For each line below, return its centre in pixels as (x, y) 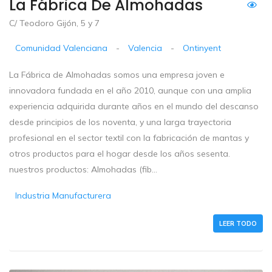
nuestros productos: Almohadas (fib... (83, 170)
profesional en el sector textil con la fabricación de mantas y (129, 138)
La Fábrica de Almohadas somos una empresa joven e (117, 75)
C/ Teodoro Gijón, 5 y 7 (54, 23)
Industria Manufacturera (63, 196)
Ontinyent (202, 48)
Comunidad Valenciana (62, 48)
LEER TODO (238, 224)
